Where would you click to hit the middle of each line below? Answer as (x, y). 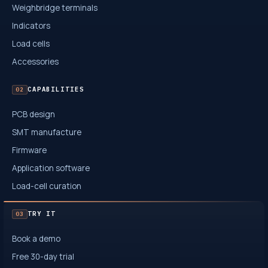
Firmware (29, 150)
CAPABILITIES (56, 89)
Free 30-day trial (43, 256)
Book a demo (36, 238)
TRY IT (42, 214)
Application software (51, 168)
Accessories (35, 61)
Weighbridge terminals (55, 7)
